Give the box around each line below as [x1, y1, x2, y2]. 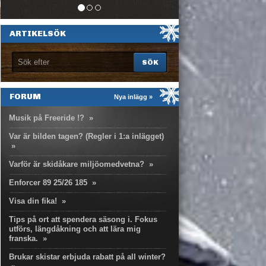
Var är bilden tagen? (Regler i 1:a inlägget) [9, 132, 164, 141]
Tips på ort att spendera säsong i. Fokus [9, 215, 157, 224]
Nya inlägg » [114, 93, 153, 100]
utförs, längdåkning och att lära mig [9, 224, 141, 233]
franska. [9, 234, 38, 243]
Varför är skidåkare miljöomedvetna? [9, 160, 144, 169]
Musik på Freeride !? [9, 113, 84, 122]
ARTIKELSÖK [9, 28, 66, 39]
